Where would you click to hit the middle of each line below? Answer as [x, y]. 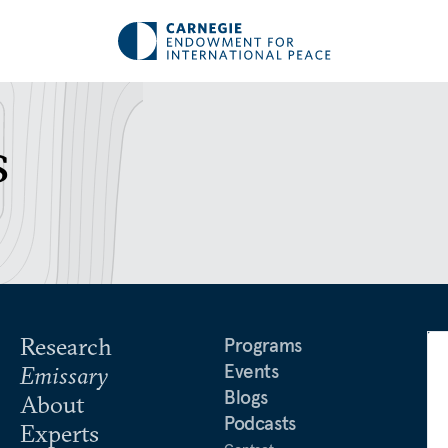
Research [66, 346]
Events [251, 371]
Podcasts [260, 423]
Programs [263, 345]
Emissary [64, 375]
